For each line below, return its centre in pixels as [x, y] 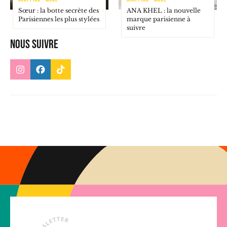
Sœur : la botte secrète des [59, 11]
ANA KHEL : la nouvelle [164, 11]
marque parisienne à [159, 19]
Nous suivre [34, 45]
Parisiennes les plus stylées [59, 19]
